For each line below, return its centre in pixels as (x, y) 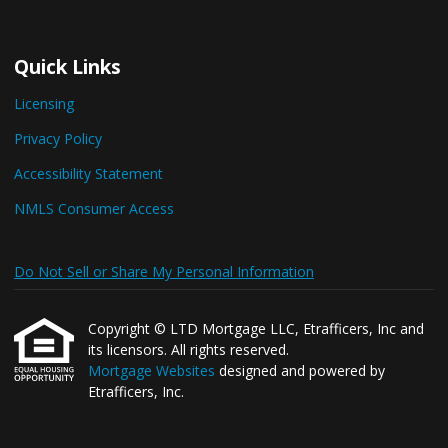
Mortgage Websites (153, 370)
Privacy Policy (58, 138)
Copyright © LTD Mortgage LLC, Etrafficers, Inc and (256, 328)
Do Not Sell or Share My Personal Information (164, 271)
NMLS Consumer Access (94, 208)
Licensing (44, 103)
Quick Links (67, 67)
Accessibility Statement (88, 173)
